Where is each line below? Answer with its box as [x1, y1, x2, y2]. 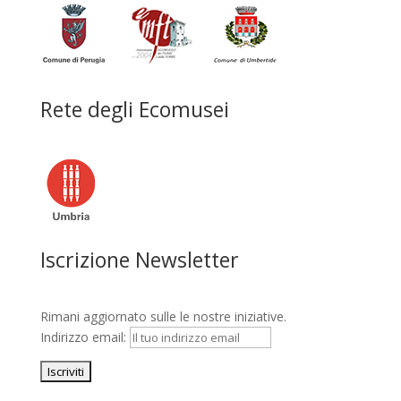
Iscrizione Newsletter [39, 244, 239, 274]
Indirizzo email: [39, 328, 130, 346]
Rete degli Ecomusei [39, 94, 229, 124]
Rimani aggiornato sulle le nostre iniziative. [39, 307, 286, 325]
